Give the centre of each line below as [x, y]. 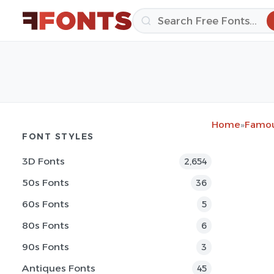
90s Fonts [46, 247]
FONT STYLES [58, 136]
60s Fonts [46, 204]
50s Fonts [46, 183]
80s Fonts [46, 225]
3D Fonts [43, 161]
